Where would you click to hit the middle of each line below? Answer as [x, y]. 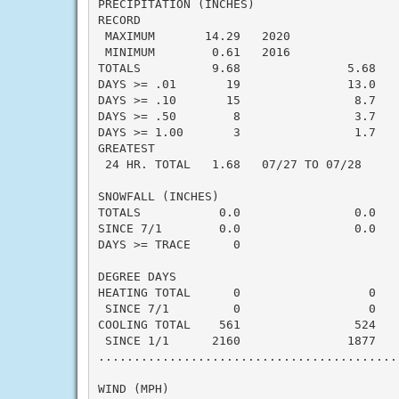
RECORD [119, 20]
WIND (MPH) [133, 388]
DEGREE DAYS [137, 276]
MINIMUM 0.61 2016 [194, 52]
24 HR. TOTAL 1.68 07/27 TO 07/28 [229, 164]
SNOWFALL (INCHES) [158, 196]
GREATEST [126, 148]
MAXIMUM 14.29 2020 [194, 36]
